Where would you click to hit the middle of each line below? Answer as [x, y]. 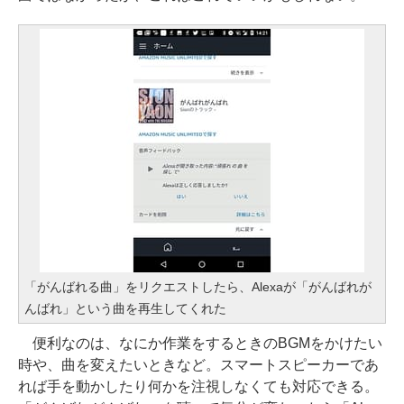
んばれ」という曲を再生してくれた [125, 308]
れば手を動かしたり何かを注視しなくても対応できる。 [198, 386]
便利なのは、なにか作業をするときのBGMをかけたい [200, 343]
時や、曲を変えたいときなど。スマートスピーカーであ [198, 365]
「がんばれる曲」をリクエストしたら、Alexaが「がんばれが [198, 287]
